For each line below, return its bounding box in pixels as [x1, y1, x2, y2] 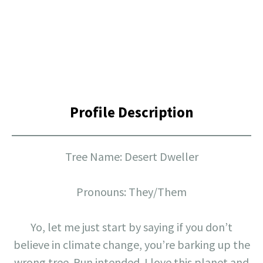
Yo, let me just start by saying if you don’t [31, 220, 232, 235]
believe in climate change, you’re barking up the [13, 237, 250, 252]
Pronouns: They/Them [76, 184, 187, 200]
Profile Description [69, 103, 194, 122]
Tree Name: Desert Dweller [65, 149, 198, 164]
